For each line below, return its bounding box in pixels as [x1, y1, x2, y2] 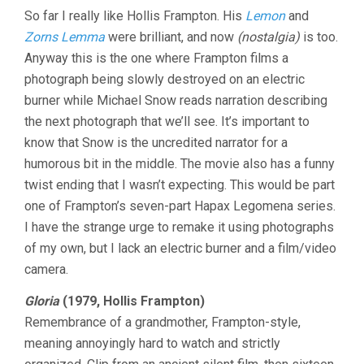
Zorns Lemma [24, 29, 105, 45]
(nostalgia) [237, 29, 300, 45]
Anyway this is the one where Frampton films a [24, 50, 288, 67]
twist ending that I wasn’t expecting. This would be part [24, 177, 335, 193]
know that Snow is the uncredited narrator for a [24, 135, 288, 151]
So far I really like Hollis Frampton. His [24, 8, 245, 24]
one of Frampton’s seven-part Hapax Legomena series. [24, 198, 336, 214]
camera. [24, 262, 68, 278]
